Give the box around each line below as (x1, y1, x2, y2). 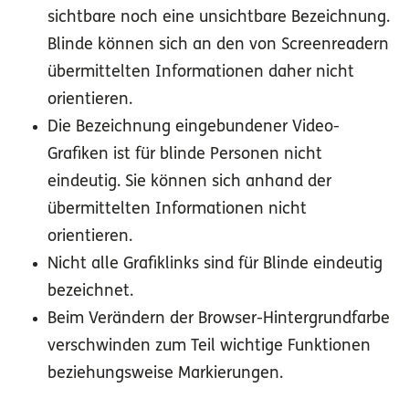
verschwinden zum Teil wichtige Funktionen (47, 338, 371, 356)
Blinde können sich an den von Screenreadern (47, 37, 389, 55)
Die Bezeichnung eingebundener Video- (47, 119, 340, 137)
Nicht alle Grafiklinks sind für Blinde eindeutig (47, 256, 383, 274)
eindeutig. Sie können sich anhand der (47, 173, 331, 192)
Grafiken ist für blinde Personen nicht (47, 146, 322, 164)
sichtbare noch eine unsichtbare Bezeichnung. (47, 9, 390, 27)
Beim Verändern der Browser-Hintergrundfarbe (47, 310, 390, 329)
